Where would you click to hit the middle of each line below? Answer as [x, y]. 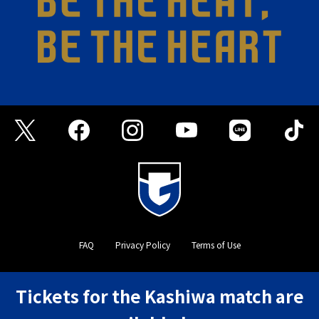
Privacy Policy [142, 245]
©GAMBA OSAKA [159, 282]
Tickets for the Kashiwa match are [159, 296]
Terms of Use [216, 245]
